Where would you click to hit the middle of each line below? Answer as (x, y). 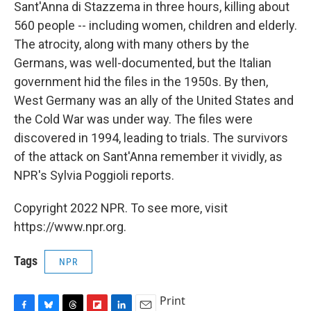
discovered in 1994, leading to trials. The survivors (151, 138)
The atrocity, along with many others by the (132, 44)
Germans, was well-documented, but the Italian (143, 63)
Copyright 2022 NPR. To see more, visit (121, 208)
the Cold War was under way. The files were (133, 119)
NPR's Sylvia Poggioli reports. (94, 176)
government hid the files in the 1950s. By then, (141, 82)
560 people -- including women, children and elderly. (155, 26)
